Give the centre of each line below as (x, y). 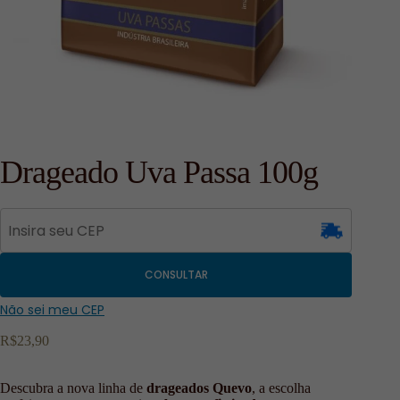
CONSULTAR (176, 275)
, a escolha (281, 388)
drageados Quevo (199, 388)
